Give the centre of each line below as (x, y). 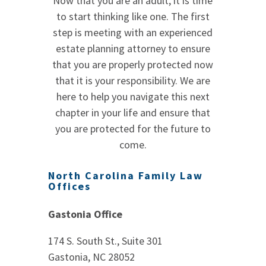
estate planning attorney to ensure (133, 49)
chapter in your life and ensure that (133, 113)
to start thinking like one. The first (133, 17)
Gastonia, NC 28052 (91, 256)
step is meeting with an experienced (133, 33)
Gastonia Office (85, 214)
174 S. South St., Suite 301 (105, 240)
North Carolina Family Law (125, 176)
